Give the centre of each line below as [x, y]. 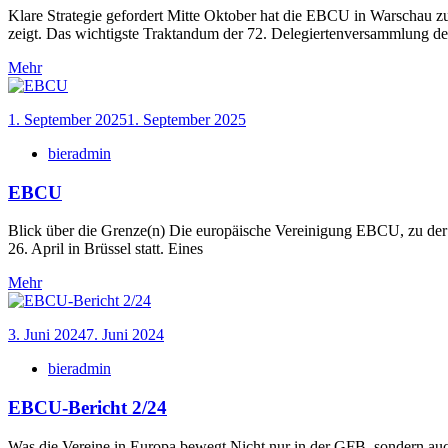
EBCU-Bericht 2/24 [87, 408]
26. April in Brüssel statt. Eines [105, 249]
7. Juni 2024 [125, 335]
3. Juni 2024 [47, 335]
